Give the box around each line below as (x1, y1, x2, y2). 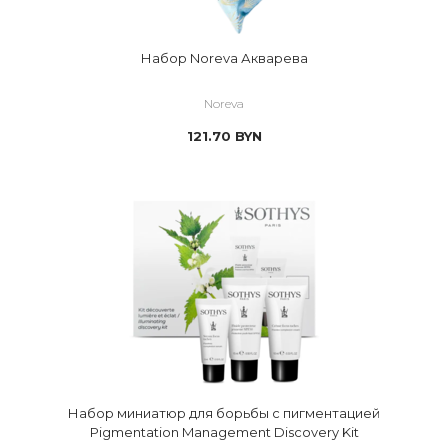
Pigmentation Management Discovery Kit (89, 424, 359, 440)
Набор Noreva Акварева (140, 50, 308, 66)
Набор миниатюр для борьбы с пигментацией (68, 405, 380, 421)
